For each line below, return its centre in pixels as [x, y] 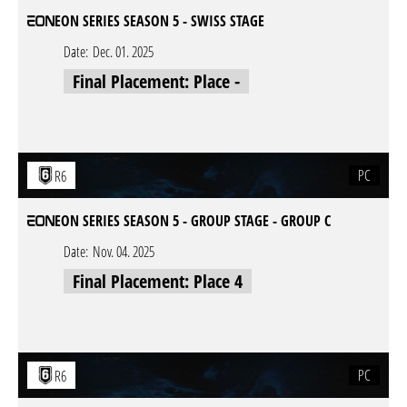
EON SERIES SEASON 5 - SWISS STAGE [159, 21]
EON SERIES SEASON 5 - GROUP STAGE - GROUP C [193, 221]
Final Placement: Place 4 [158, 281]
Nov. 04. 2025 [124, 252]
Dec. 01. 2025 [123, 52]
